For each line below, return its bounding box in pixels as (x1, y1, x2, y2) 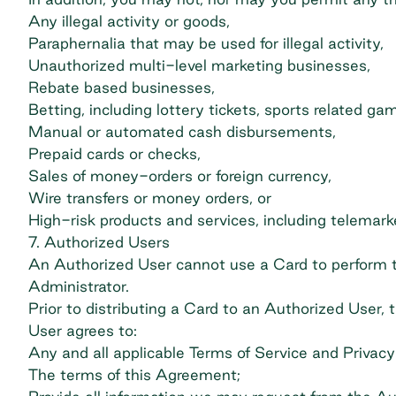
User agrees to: (28, 322, 137, 339)
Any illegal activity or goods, (28, 12, 230, 29)
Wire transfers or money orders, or (28, 189, 271, 206)
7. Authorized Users (28, 233, 170, 250)
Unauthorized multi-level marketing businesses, (28, 57, 370, 73)
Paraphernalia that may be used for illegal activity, (28, 34, 384, 51)
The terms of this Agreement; (28, 366, 240, 383)
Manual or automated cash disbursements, (28, 123, 336, 140)
